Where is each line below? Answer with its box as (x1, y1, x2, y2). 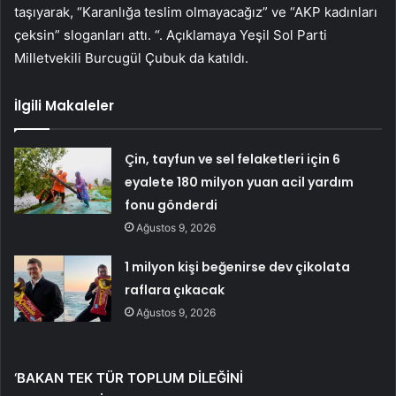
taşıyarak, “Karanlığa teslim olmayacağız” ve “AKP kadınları (14, 3, 377, 20)
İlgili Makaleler (14, 95, 114, 115)
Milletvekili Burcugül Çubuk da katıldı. (14, 49, 248, 66)
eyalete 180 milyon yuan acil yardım (125, 172, 354, 191)
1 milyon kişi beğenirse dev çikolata (125, 257, 351, 276)
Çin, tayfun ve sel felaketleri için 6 (125, 149, 341, 168)
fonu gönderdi (125, 195, 218, 214)
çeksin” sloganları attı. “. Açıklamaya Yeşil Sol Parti (14, 26, 327, 43)
